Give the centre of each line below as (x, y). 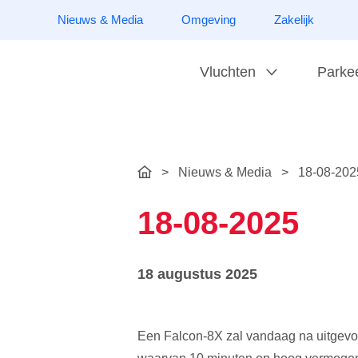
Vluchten (228, 72)
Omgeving (209, 20)
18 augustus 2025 (197, 274)
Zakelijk (294, 20)
